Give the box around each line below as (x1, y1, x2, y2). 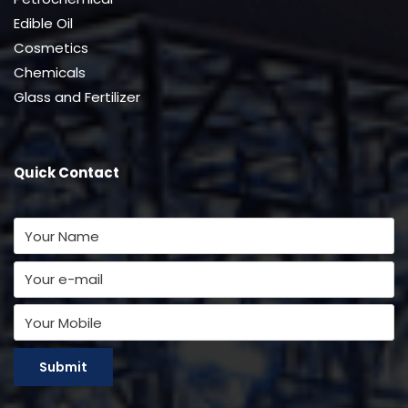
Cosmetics (14, 38, 88, 58)
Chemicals (14, 63, 86, 83)
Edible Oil (14, 14, 73, 34)
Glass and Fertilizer (14, 87, 140, 107)
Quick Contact (14, 163, 119, 183)
